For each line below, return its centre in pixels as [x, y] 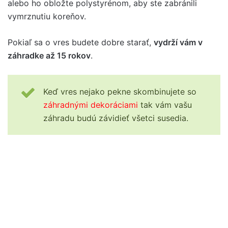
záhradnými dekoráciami [91, 105]
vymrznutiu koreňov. [47, 16]
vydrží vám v [178, 42]
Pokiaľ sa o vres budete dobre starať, [81, 42]
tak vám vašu [165, 105]
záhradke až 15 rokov [49, 55]
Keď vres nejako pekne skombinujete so [120, 91]
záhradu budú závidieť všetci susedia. [116, 118]
